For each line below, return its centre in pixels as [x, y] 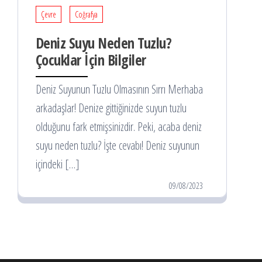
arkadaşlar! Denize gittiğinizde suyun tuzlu [111, 108]
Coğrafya [86, 15]
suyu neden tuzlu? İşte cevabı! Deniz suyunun [118, 146]
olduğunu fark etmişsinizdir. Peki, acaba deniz [119, 127]
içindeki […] [58, 164]
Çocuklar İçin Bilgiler [91, 60]
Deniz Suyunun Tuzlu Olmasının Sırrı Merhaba [119, 89]
